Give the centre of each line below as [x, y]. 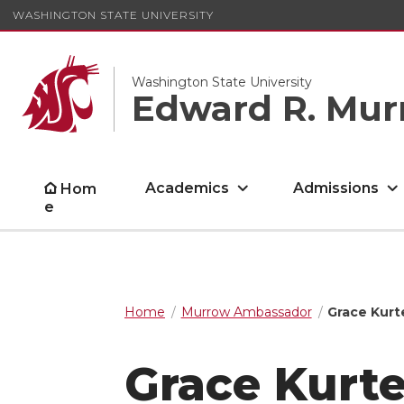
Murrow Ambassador [246, 312]
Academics [188, 188]
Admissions [336, 188]
